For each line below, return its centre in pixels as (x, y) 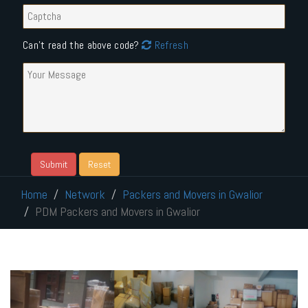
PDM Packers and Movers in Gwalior (118, 211)
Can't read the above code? (81, 45)
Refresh (170, 45)
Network (85, 194)
